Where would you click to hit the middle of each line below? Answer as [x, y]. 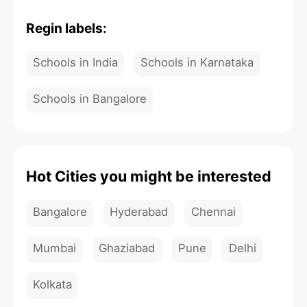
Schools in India [75, 63]
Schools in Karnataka [197, 63]
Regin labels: [67, 28]
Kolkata [52, 284]
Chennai [213, 212]
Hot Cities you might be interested [149, 176]
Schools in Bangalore [89, 98]
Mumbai [54, 248]
